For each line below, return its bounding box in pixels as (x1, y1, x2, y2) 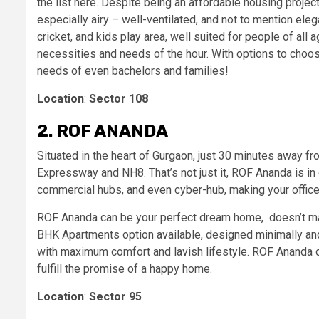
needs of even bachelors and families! (37, 64, 229, 78)
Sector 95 (89, 290, 142, 303)
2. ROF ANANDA (37, 121, 168, 141)
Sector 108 (89, 92, 151, 105)
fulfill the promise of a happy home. (37, 262, 215, 276)
